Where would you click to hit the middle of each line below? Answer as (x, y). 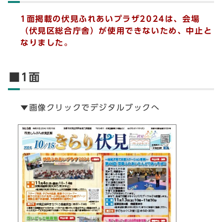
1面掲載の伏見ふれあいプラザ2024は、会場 (110, 19)
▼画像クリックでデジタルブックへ (90, 108)
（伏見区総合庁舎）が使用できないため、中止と (116, 31)
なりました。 (47, 43)
